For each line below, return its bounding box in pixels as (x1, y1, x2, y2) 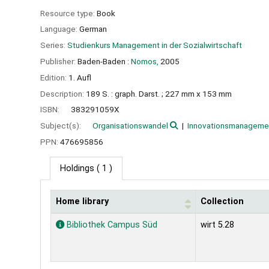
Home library (56, 196, 109, 207)
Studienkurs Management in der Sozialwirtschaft (67, 40, 242, 50)
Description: (40, 88, 86, 98)
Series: (40, 40, 67, 50)
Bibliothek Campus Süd (64, 219, 157, 230)
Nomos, (131, 56, 159, 66)
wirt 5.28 (201, 219, 234, 230)
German (79, 24, 107, 34)
